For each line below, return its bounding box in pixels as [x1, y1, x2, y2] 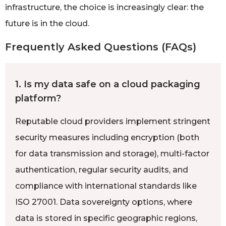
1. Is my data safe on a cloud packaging [15, 79, 200, 90]
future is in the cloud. [5, 18, 89, 28]
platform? [15, 93, 61, 104]
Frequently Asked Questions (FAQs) [5, 41, 196, 53]
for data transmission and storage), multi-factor [15, 149, 209, 159]
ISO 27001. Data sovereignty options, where [15, 197, 192, 207]
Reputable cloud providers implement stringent [15, 117, 210, 127]
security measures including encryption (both [15, 133, 199, 143]
